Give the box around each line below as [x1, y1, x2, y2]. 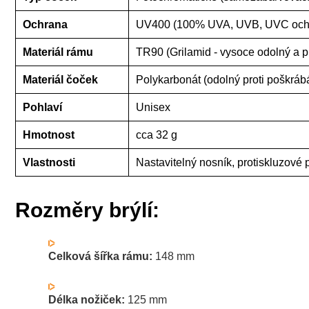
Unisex [136, 101, 170, 113]
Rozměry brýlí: [15, 198, 159, 221]
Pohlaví [23, 101, 62, 113]
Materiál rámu [23, 46, 93, 58]
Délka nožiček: [48, 293, 125, 306]
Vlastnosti [23, 156, 75, 168]
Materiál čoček [23, 73, 98, 86]
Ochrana [23, 18, 68, 30]
